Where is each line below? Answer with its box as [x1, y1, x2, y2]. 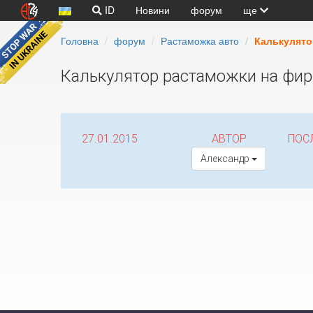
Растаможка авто [161, 34, 239, 48]
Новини [136, 3, 170, 17]
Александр [201, 153, 252, 164]
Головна [61, 34, 99, 48]
